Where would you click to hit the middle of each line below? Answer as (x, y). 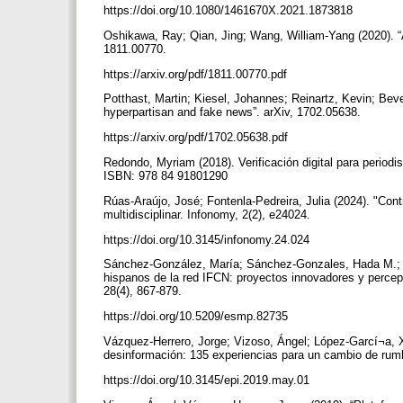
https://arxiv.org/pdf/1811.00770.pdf (197, 74)
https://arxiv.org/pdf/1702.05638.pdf (197, 138)
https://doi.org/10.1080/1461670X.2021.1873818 (230, 10)
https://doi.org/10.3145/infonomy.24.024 (208, 239)
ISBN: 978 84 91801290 (167, 175)
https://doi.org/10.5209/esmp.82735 (197, 317)
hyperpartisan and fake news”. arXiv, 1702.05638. (234, 112)
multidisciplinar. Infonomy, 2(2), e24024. (209, 214)
